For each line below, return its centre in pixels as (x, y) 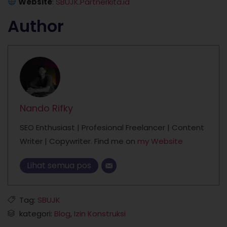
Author (36, 26)
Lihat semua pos (59, 166)
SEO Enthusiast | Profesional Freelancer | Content (112, 128)
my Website (160, 141)
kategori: (36, 213)
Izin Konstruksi (100, 213)
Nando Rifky (46, 108)
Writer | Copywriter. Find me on (78, 141)
